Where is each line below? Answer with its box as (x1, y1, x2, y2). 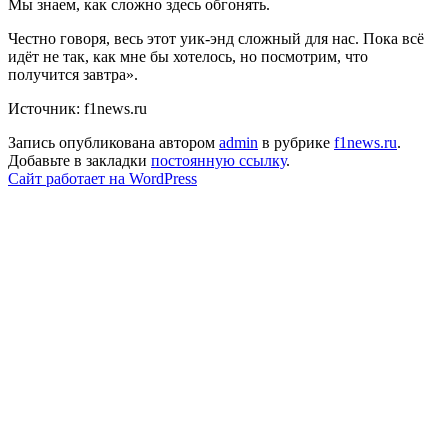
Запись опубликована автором (8, 134, 219, 152)
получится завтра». (8, 66, 138, 84)
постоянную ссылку (151, 152, 286, 170)
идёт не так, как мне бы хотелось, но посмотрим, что (8, 48, 368, 66)
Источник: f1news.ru (8, 100, 147, 118)
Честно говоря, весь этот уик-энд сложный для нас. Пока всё (8, 30, 424, 48)
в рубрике (258, 134, 334, 152)
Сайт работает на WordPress (8, 170, 197, 188)
